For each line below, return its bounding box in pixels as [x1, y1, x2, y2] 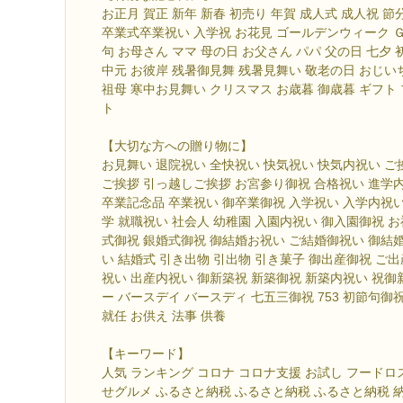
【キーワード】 [102, 346, 190, 362]
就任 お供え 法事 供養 [102, 309, 226, 324]
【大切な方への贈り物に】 [102, 139, 253, 154]
